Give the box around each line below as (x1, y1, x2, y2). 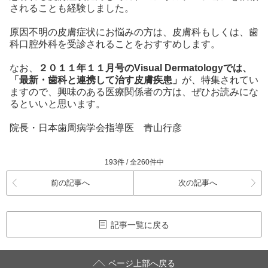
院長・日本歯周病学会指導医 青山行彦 (10, 123, 182, 133)
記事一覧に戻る (110, 220, 169, 229)
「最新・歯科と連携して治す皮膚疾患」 (10, 75, 182, 85)
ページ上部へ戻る (108, 258, 176, 267)
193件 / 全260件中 (104, 158, 164, 166)
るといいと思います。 (10, 99, 105, 109)
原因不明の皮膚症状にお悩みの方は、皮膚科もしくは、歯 (10, 27, 258, 37)
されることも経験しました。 (10, 3, 134, 13)
